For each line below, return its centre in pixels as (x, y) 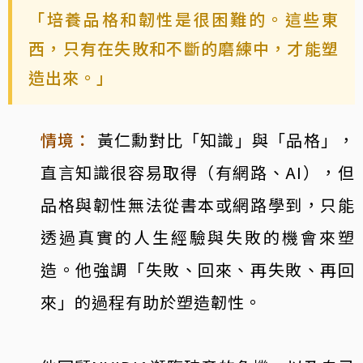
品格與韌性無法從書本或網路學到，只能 (198, 204)
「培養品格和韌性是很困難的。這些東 (184, 19)
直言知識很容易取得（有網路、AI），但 (198, 172)
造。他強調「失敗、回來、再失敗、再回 (198, 269)
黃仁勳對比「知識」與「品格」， (226, 139)
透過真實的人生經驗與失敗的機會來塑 (198, 237)
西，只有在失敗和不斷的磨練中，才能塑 (184, 48)
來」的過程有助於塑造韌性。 (151, 301)
